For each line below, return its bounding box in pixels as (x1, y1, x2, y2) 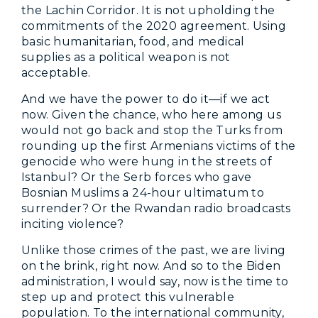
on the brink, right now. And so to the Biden (21, 258, 281, 273)
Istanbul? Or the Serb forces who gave (21, 170, 252, 184)
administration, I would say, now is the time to (21, 274, 289, 288)
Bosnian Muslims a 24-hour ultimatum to (21, 185, 265, 199)
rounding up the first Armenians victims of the (21, 138, 296, 153)
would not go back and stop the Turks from (21, 123, 283, 137)
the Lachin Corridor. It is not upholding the (21, 3, 275, 17)
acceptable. (21, 65, 91, 79)
